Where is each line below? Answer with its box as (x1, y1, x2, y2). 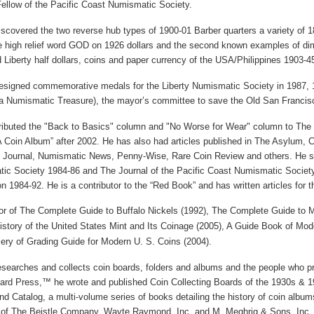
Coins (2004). (154, 236, 212, 247)
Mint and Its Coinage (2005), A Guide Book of (106, 221, 296, 231)
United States (50, 221, 107, 231)
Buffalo (116, 205, 145, 216)
